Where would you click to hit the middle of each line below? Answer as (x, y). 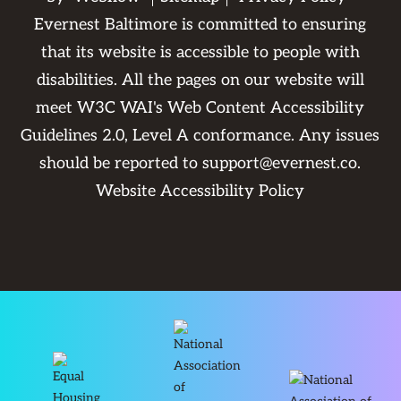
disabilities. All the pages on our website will (200, 80)
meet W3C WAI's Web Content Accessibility (200, 108)
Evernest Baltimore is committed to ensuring (200, 25)
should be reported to (121, 163)
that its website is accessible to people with (200, 52)
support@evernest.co (280, 163)
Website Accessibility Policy (200, 191)
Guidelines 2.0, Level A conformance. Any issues (200, 136)
